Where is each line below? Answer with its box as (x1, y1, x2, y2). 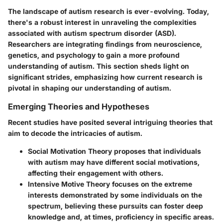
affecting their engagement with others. (28, 169, 163, 178)
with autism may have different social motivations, (28, 158, 200, 167)
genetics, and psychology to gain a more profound (8, 51, 180, 60)
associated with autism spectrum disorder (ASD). (8, 29, 176, 38)
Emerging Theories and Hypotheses (8, 102, 149, 112)
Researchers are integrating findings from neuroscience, (8, 40, 202, 49)
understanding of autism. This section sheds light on (8, 62, 189, 71)
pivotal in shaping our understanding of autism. (8, 84, 171, 93)
